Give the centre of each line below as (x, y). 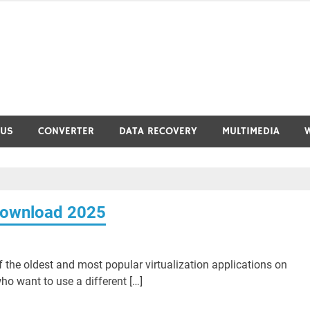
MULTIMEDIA (251, 131)
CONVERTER (66, 131)
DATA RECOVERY (158, 131)
